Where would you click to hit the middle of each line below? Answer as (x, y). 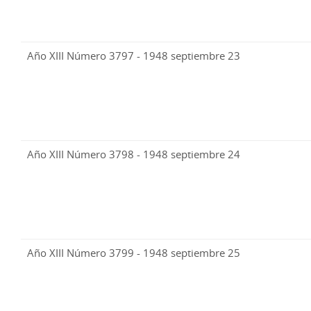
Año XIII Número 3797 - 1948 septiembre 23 (134, 56)
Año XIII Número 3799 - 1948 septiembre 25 (134, 253)
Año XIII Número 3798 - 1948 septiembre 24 (134, 154)
